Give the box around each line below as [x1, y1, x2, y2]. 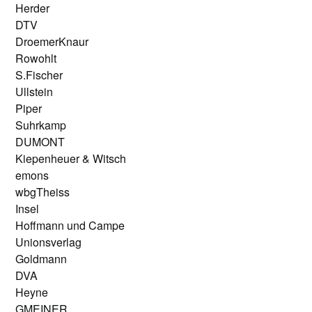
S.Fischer [15, 67, 63, 83]
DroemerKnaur [15, 33, 89, 49]
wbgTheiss [15, 184, 70, 200]
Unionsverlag [15, 234, 82, 250]
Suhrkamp [15, 117, 67, 133]
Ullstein [15, 84, 54, 100]
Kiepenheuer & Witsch [15, 150, 127, 166]
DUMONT [15, 134, 65, 150]
